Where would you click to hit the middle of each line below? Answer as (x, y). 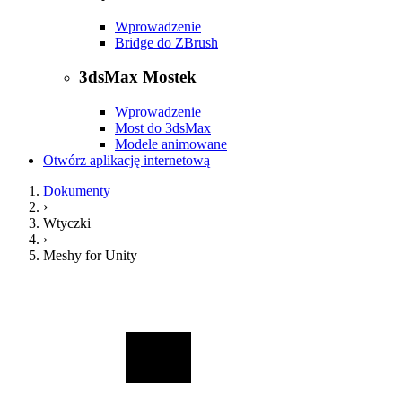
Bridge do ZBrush (166, 42)
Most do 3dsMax (163, 127)
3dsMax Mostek (138, 77)
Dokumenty (77, 190)
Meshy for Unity (90, 255)
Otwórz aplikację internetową (127, 160)
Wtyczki (67, 223)
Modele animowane (171, 144)
